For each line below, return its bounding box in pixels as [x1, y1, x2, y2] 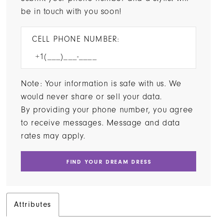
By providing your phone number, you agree [21, 105, 193, 115]
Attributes [14, 200, 51, 209]
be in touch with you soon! [21, 6, 122, 16]
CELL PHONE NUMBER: [31, 34, 120, 44]
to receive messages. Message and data [21, 118, 180, 128]
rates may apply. [21, 131, 86, 141]
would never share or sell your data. [21, 92, 162, 102]
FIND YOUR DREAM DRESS [66, 158, 152, 165]
